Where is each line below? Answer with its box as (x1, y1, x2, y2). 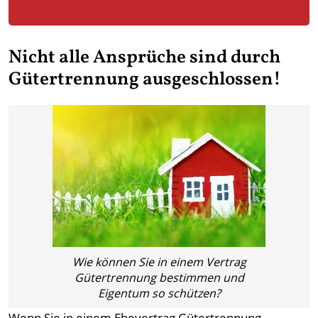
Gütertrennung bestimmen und (74, 270, 244, 286)
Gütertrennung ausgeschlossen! (9, 67, 281, 93)
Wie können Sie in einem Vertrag (72, 254, 246, 270)
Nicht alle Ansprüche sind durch (9, 45, 280, 71)
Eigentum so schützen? (97, 285, 221, 302)
